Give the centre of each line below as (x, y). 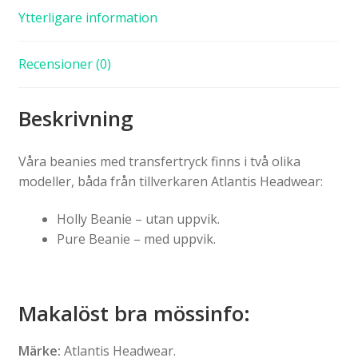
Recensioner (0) (64, 64)
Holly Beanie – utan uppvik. (138, 219)
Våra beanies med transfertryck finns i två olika (159, 161)
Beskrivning (76, 118)
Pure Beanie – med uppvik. (136, 239)
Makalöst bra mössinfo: (134, 313)
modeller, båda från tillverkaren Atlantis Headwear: (170, 181)
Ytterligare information (88, 18)
